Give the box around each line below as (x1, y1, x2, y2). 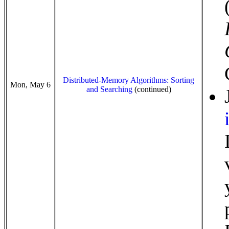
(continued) (132, 85, 171, 94)
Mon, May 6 (10, 80, 51, 89)
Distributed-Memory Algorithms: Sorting (63, 76, 194, 84)
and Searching (86, 85, 132, 94)
